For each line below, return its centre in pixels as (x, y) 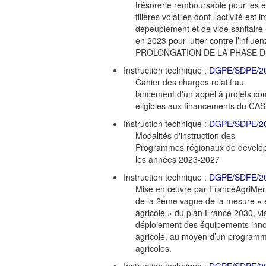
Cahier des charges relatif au (190, 82)
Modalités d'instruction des (185, 135)
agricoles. (153, 248)
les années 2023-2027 (178, 159)
